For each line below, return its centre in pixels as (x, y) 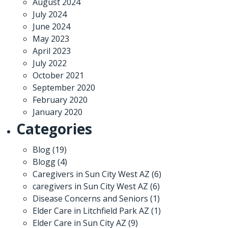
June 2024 (51, 26)
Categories (54, 129)
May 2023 (51, 38)
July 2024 (50, 14)
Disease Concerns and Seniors (90, 198)
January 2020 (58, 112)
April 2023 (52, 51)
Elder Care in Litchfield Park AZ (91, 210)
